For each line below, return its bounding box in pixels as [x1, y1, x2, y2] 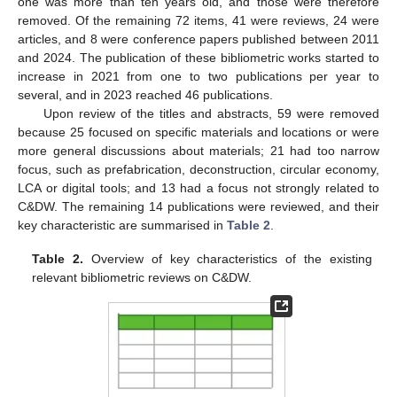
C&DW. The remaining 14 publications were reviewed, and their [18, 198, 379, 214]
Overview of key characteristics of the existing [83, 252, 372, 267]
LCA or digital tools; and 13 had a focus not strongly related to [18, 180, 379, 195]
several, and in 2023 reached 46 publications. [18, 87, 273, 102]
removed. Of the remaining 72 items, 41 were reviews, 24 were [18, 12, 379, 27]
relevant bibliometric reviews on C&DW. [32, 270, 253, 285]
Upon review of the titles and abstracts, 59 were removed [43, 105, 379, 121]
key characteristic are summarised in [18, 217, 227, 232]
